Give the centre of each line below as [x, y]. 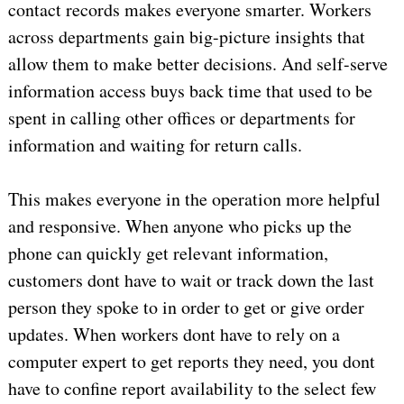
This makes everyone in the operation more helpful [194, 199]
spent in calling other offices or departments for [181, 118]
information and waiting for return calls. [155, 145]
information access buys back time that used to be [190, 91]
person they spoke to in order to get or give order [186, 308]
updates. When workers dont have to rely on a [174, 335]
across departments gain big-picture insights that [186, 37]
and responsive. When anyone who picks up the [179, 226]
